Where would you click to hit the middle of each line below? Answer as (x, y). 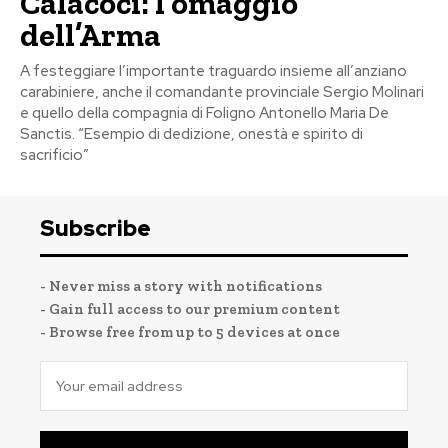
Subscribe (95, 228)
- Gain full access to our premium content (190, 308)
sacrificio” (54, 154)
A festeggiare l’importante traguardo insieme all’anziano (213, 70)
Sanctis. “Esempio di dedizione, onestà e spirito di (191, 133)
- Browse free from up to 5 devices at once (190, 331)
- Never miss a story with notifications (181, 285)
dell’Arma (90, 34)
